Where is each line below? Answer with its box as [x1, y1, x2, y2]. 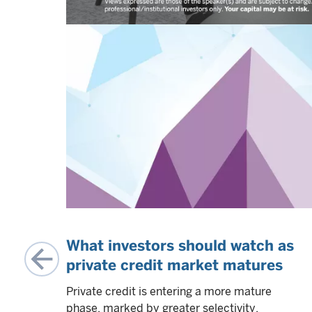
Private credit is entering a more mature [66, 284, 272, 298]
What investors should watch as [66, 236, 294, 254]
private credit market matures [66, 256, 283, 274]
